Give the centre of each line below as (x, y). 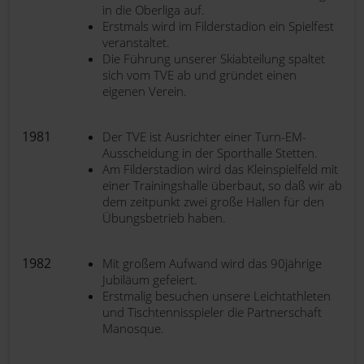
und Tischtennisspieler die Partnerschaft (212, 312)
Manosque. (133, 328)
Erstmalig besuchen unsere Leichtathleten (217, 296)
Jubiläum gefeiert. (150, 279)
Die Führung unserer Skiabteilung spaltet (214, 58)
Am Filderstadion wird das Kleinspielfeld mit (220, 169)
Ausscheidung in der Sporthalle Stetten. (210, 153)
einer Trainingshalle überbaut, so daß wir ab (222, 185)
